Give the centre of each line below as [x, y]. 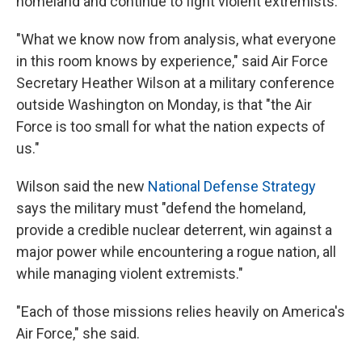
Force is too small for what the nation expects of [171, 127]
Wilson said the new [82, 187]
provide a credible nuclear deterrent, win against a [174, 230]
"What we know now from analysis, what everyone [176, 40]
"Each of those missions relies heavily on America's [181, 312]
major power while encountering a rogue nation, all [176, 252]
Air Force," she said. [78, 334]
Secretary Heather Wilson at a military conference [175, 83]
